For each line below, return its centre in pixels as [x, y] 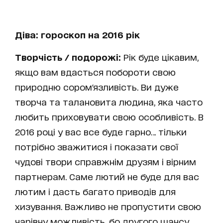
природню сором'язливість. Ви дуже [97, 87]
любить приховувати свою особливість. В [109, 117]
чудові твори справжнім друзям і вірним [106, 162]
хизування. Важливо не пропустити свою [108, 206]
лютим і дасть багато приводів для [95, 191]
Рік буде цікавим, [160, 57]
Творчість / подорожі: [68, 57]
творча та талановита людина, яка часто [109, 102]
